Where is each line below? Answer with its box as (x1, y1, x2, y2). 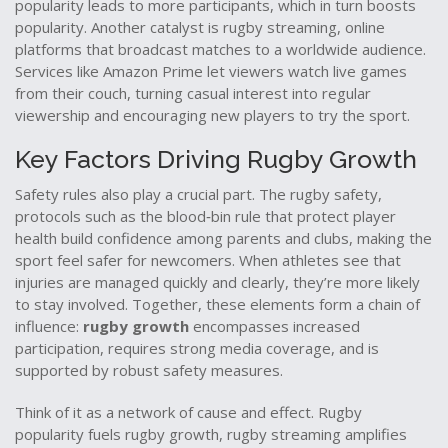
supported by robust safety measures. (15, 360, 283, 380)
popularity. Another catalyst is (15, 17, 223, 37)
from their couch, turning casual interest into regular (15, 83, 371, 103)
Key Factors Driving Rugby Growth (15, 144, 417, 174)
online (345, 17, 385, 37)
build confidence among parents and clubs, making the (57, 228, 432, 248)
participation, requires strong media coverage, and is (15, 338, 379, 358)
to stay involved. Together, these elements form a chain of (15, 294, 420, 314)
